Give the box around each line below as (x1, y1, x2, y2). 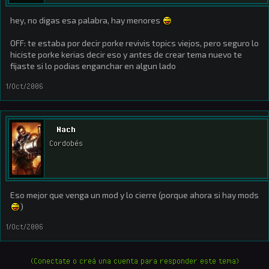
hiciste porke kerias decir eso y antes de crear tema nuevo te (10, 49, 242, 59)
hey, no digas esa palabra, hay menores (10, 15, 162, 25)
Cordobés (49, 138, 83, 148)
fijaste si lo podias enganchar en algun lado (10, 61, 176, 71)
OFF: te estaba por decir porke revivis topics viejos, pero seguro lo (10, 38, 259, 48)
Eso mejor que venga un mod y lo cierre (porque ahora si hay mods (10, 190, 259, 200)
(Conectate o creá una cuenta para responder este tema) (30, 256, 239, 265)
